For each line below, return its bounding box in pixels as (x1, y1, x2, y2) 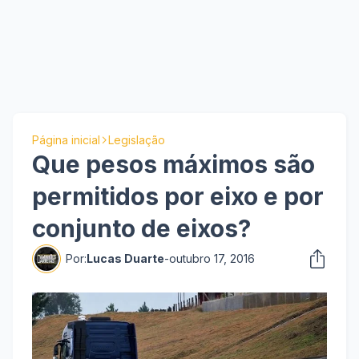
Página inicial (32, 133, 100, 147)
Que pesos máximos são (32, 150, 315, 179)
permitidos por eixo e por (32, 182, 324, 211)
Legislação (108, 133, 165, 147)
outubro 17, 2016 (169, 252, 255, 265)
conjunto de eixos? (32, 214, 251, 243)
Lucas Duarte (87, 252, 164, 265)
